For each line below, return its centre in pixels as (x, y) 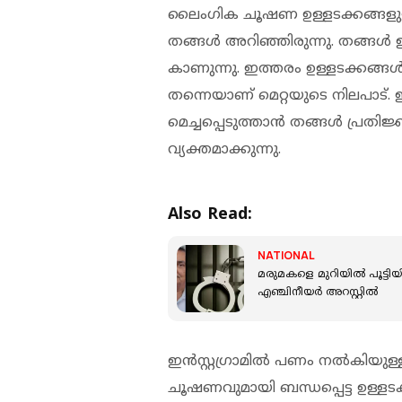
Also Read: (210, 214)
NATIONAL (286, 256)
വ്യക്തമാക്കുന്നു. (224, 149)
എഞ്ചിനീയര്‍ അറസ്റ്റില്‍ (318, 293)
